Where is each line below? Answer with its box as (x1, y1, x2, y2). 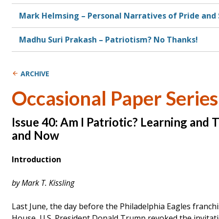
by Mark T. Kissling (12, 177, 74, 188)
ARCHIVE (21, 68, 49, 78)
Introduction (12, 153, 61, 165)
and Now (12, 128, 59, 142)
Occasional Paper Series (12, 86, 218, 110)
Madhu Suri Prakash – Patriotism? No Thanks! (19, 34, 198, 45)
